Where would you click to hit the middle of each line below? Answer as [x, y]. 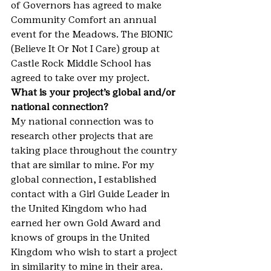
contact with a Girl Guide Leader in [92, 194]
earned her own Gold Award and [87, 223]
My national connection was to [83, 122]
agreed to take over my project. [80, 78]
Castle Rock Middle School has [82, 64]
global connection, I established [85, 180]
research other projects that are [83, 136]
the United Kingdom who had [80, 209]
